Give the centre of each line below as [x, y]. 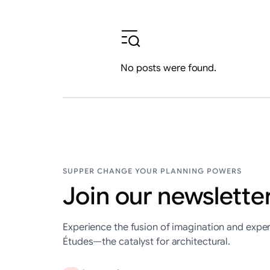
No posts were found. [168, 68]
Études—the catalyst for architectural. [147, 242]
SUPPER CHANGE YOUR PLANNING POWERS [152, 171]
